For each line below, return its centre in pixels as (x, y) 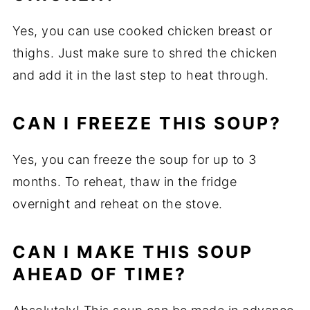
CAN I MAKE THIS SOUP (133, 252)
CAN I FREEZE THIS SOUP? (147, 124)
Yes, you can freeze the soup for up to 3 (134, 160)
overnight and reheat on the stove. (117, 204)
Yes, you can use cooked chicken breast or (142, 31)
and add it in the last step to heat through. (140, 75)
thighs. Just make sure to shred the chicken (145, 53)
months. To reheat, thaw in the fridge (125, 182)
